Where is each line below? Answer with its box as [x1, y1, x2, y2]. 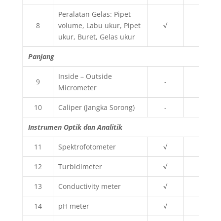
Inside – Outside [58, 72, 112, 81]
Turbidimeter [58, 162, 102, 171]
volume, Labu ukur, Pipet [58, 21, 141, 30]
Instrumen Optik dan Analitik [28, 122, 122, 132]
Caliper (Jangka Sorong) [58, 103, 135, 112]
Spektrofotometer [58, 142, 116, 151]
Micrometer [58, 83, 97, 92]
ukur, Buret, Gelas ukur [58, 32, 135, 41]
